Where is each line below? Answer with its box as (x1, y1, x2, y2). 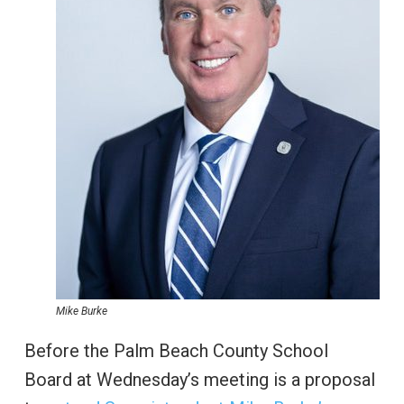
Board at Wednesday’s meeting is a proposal (23, 368, 375, 390)
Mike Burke (56, 304, 108, 317)
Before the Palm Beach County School (23, 339, 328, 362)
